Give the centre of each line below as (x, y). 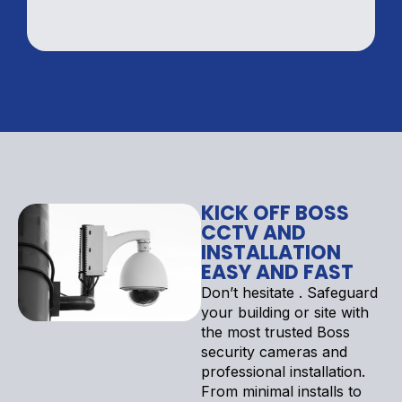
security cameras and (274, 351)
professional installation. (283, 371)
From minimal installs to (281, 391)
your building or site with (285, 312)
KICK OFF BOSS (275, 213)
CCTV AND (253, 232)
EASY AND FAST (277, 272)
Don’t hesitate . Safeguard (289, 292)
